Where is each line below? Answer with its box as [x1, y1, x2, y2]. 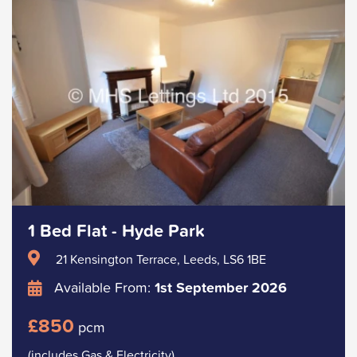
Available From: [50, 276, 155, 298]
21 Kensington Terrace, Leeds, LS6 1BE [56, 249, 266, 269]
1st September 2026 [155, 276, 287, 298]
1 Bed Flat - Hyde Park [28, 217, 205, 244]
